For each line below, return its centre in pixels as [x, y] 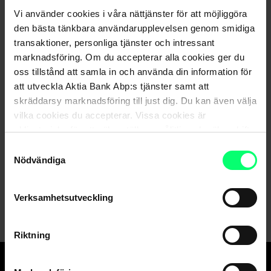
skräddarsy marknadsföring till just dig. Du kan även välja [135, 100]
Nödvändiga [40, 160]
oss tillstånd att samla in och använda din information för [133, 71]
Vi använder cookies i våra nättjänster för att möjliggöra [131, 13]
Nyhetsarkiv [130, 61]
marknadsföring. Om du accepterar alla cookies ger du [129, 57]
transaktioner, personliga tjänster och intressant [114, 42]
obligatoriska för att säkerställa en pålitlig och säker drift [132, 129]
